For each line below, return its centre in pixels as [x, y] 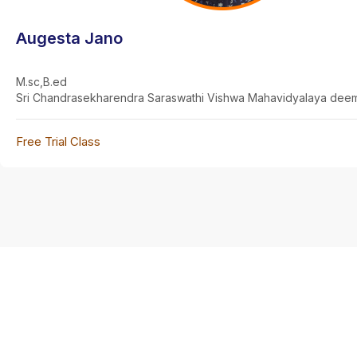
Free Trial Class [58, 142]
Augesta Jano [69, 39]
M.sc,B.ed [41, 82]
